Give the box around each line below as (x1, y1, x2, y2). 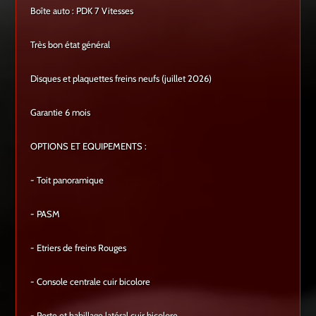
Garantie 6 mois (30, 107, 108, 119)
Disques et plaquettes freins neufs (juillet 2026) (30, 73, 212, 85)
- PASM (30, 208, 61, 220)
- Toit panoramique (30, 174, 104, 186)
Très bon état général (30, 39, 111, 51)
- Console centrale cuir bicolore (30, 276, 151, 288)
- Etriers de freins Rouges (30, 242, 127, 254)
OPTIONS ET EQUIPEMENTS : (30, 140, 159, 152)
